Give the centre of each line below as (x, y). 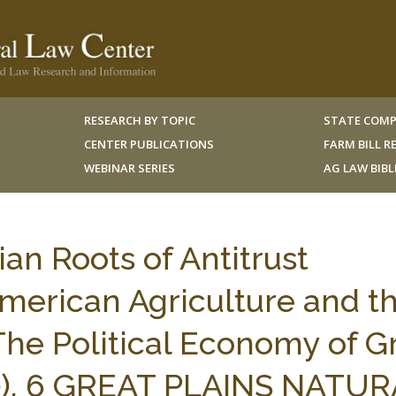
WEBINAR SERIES (129, 168)
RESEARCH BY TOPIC (139, 120)
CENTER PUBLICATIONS (148, 144)
